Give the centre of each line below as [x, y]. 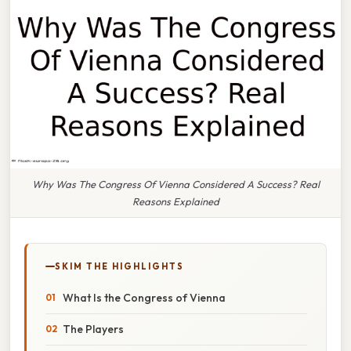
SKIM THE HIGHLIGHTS [119, 266]
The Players [93, 329]
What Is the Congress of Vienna [144, 297]
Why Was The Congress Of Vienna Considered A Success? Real [175, 184]
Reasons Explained [175, 201]
